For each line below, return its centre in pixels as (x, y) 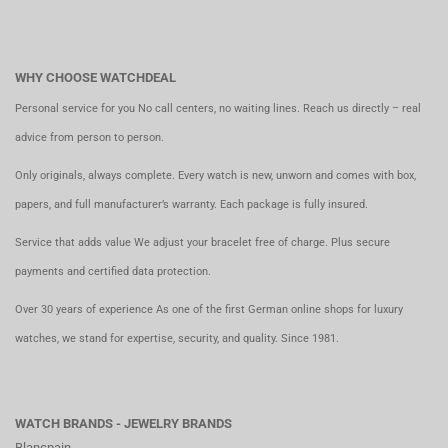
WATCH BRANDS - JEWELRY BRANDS (123, 423)
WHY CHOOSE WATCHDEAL (95, 77)
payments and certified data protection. (113, 271)
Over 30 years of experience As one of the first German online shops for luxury (209, 309)
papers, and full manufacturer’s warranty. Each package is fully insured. (191, 204)
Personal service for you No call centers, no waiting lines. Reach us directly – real (218, 108)
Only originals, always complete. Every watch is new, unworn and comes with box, (215, 175)
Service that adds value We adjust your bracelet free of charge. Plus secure (202, 242)
